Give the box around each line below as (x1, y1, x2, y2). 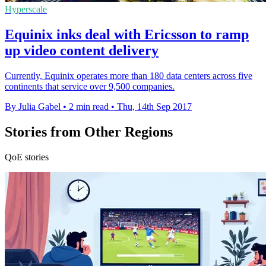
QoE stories (5, 151, 49, 162)
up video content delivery (5, 42, 159, 58)
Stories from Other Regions (5, 123, 173, 140)
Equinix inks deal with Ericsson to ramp (5, 26, 249, 42)
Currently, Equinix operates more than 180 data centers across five (5, 70, 252, 81)
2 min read (69, 101, 109, 112)
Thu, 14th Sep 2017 (117, 101, 192, 112)
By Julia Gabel (5, 101, 61, 112)
